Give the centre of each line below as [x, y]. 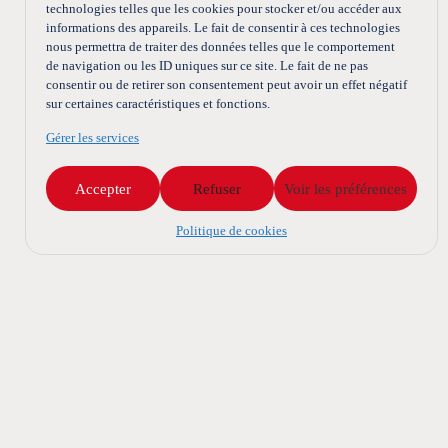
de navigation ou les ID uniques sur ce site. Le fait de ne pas [207, 65]
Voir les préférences [345, 188]
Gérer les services [92, 137]
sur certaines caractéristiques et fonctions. [158, 103]
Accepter [103, 188]
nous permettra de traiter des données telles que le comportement [220, 46]
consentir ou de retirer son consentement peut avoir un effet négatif [226, 84]
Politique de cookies [231, 230]
